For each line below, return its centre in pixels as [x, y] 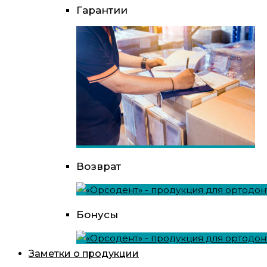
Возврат [99, 167]
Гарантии [102, 10]
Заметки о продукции [84, 253]
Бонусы [97, 214]
